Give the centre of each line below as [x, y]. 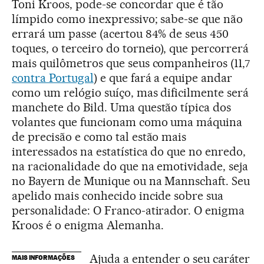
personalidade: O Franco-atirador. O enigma [128, 210]
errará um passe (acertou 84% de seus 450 [121, 34]
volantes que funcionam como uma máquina [127, 122]
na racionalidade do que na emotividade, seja [130, 166]
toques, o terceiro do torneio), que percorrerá [131, 48]
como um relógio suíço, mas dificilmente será [131, 93]
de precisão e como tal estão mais [99, 137]
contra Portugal [53, 78]
